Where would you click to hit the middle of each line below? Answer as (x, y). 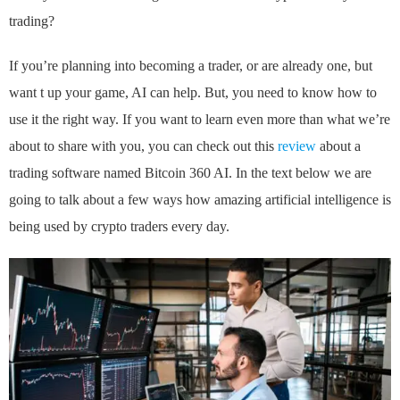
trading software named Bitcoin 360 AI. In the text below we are (190, 173)
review (297, 146)
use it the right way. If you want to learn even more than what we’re (200, 120)
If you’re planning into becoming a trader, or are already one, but (191, 66)
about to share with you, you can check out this (143, 146)
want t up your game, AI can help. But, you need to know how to (193, 93)
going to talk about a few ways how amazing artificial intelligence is (200, 200)
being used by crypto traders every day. (119, 227)
